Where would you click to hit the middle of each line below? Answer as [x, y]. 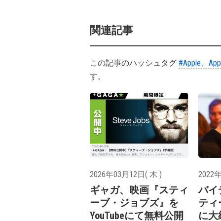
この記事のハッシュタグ [134, 63]
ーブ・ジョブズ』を [134, 203]
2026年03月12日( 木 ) [126, 175]
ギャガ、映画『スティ [139, 190]
